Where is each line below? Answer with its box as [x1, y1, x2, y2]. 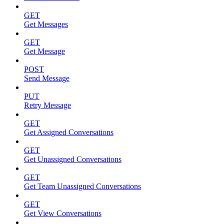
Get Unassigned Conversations [24, 154, 121, 163]
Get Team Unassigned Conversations [24, 181, 141, 190]
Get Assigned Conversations [24, 127, 113, 136]
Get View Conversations [24, 208, 101, 217]
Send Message [24, 73, 69, 82]
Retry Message [24, 100, 71, 109]
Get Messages [24, 19, 68, 28]
